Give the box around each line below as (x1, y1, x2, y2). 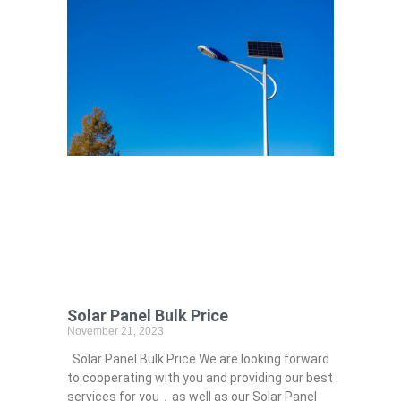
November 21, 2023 (66, 325, 164, 338)
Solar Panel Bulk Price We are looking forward (66, 352, 329, 367)
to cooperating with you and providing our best (66, 371, 333, 386)
